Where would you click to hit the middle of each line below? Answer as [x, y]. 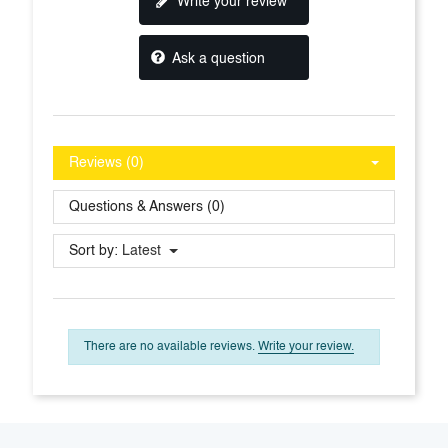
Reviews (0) [106, 162]
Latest [141, 250]
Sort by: [93, 250]
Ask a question [216, 58]
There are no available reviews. [171, 346]
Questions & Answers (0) [147, 206]
